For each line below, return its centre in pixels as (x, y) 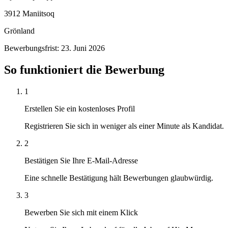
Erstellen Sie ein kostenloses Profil (80, 108)
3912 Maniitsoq (29, 13)
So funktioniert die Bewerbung (84, 69)
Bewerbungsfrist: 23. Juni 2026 (54, 48)
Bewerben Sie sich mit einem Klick (81, 212)
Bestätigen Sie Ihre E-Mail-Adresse (81, 160)
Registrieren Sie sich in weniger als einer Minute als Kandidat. (124, 126)
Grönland (19, 31)
